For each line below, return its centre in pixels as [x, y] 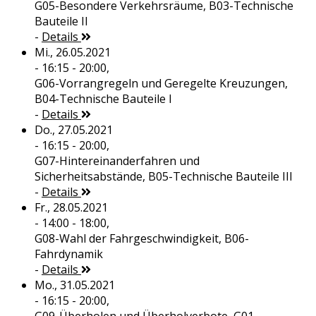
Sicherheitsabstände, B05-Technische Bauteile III [163, 177]
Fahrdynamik [68, 254]
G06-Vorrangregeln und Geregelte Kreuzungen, [161, 84]
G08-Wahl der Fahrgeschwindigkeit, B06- [141, 239]
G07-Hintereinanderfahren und [117, 161]
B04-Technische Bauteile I [103, 99]
